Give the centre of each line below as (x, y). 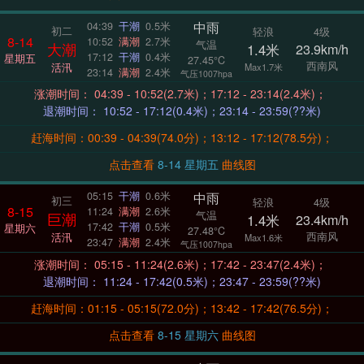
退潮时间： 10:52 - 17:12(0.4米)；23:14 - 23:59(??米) (212, 111)
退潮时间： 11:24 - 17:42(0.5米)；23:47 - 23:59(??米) (212, 282)
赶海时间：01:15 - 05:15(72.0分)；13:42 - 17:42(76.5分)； (182, 308)
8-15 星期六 (203, 335)
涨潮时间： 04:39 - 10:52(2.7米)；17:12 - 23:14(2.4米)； (212, 94)
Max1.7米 (263, 67)
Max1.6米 (263, 237)
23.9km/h (322, 50)
